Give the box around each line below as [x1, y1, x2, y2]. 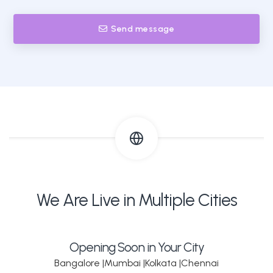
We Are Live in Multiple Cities [36, 189, 237, 210]
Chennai [181, 257, 219, 269]
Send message [111, 23, 175, 34]
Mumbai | [104, 257, 145, 269]
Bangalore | [54, 257, 104, 269]
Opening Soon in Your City [69, 239, 204, 255]
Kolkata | [145, 257, 181, 269]
